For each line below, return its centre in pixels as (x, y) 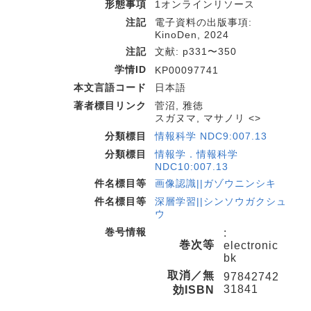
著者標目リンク (110, 106)
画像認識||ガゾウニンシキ (216, 183)
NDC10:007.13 (192, 167)
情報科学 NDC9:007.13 (211, 136)
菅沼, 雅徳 (179, 106)
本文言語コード (110, 87)
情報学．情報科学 (196, 154)
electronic (251, 245)
